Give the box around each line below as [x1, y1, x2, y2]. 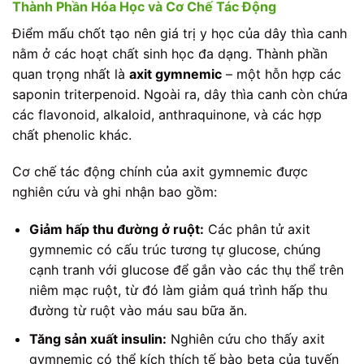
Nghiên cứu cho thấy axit [166, 330, 325, 347]
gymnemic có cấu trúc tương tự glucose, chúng [28, 241, 321, 258]
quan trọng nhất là [12, 65, 129, 82]
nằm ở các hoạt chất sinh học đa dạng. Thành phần [12, 45, 327, 62]
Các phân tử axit [203, 221, 310, 238]
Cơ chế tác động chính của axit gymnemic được [12, 163, 308, 180]
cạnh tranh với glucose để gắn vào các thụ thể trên [28, 262, 344, 279]
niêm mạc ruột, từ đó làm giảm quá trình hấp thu [28, 282, 327, 299]
